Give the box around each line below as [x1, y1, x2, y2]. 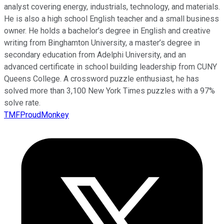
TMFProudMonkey [4, 109, 69, 119]
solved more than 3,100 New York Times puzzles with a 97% [4, 85, 215, 95]
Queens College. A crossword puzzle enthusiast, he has [4, 73, 199, 83]
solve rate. [4, 97, 40, 107]
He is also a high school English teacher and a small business [4, 13, 219, 23]
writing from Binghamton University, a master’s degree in [4, 37, 200, 47]
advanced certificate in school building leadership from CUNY [4, 61, 217, 71]
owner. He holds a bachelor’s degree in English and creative [4, 25, 210, 35]
